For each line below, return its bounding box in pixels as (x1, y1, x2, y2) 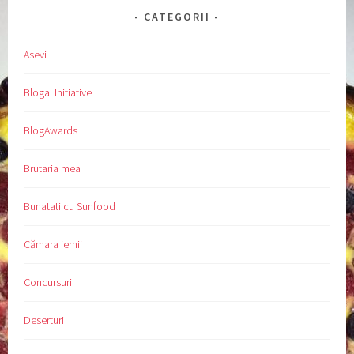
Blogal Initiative (24, 85, 92, 100)
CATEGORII (144, 9, 210, 24)
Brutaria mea (24, 160, 81, 175)
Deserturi (24, 312, 65, 327)
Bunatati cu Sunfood (24, 198, 116, 213)
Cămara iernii (24, 236, 83, 251)
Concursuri (24, 274, 73, 289)
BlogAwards (24, 122, 78, 137)
